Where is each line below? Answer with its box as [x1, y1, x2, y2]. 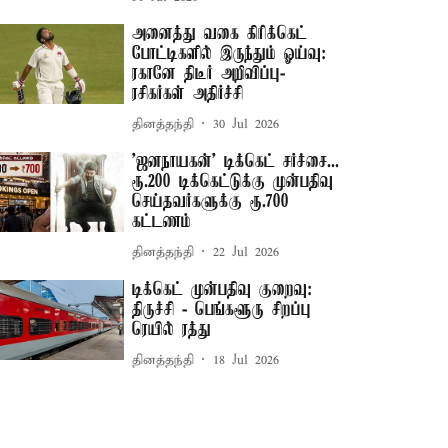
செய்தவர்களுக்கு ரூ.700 [132, 192, 290, 212]
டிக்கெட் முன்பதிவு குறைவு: [132, 280, 313, 300]
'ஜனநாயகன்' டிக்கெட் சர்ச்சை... [132, 152, 340, 172]
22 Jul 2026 [213, 243, 280, 261]
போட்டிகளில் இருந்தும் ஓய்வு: [132, 44, 327, 64]
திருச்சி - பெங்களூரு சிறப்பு [132, 300, 312, 320]
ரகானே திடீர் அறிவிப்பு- [132, 64, 286, 84]
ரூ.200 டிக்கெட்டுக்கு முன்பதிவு [132, 172, 334, 192]
